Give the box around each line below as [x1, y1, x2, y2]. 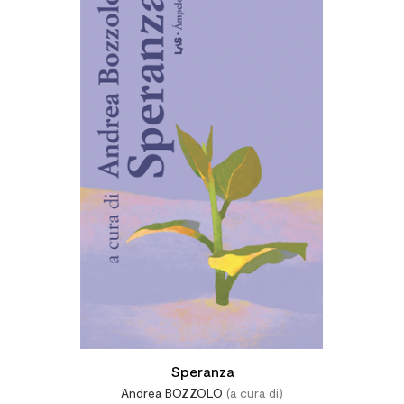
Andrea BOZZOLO [121, 385, 223, 400]
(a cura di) [223, 385, 283, 400]
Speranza [170, 363, 234, 380]
